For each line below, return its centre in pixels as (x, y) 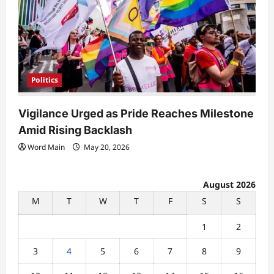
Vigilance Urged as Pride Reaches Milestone (136, 113)
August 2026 (229, 184)
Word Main (46, 147)
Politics (45, 80)
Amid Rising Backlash (75, 130)
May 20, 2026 (106, 147)
